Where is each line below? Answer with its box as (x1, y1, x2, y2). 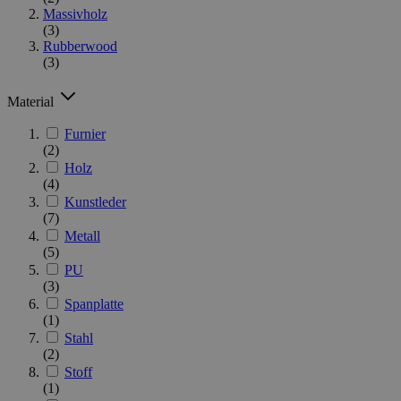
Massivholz (43, 5, 107, 21)
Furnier (64, 125, 106, 141)
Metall (64, 227, 100, 243)
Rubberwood (43, 38, 117, 54)
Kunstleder (64, 193, 126, 209)
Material (7, 93, 57, 109)
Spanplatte (64, 295, 124, 311)
